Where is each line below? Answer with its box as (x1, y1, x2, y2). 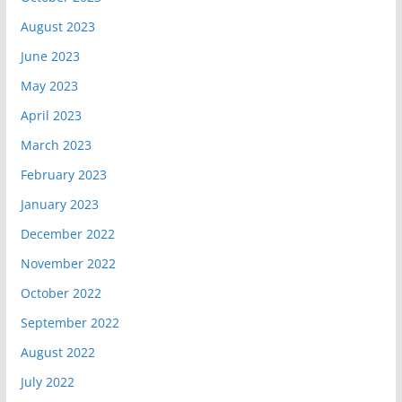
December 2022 (20, 224, 115, 242)
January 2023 (20, 195, 99, 213)
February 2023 (20, 165, 107, 183)
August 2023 (20, 17, 95, 35)
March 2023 (20, 135, 92, 153)
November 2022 (20, 254, 116, 272)
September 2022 (20, 313, 119, 331)
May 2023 (20, 76, 78, 94)
